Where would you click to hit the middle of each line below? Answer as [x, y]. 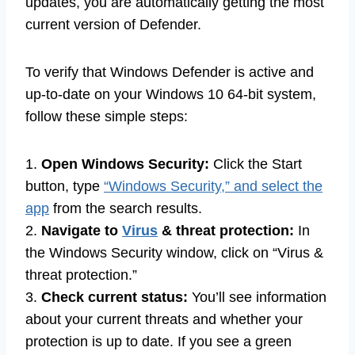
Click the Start [256, 164]
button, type [65, 187]
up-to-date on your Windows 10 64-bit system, [171, 95]
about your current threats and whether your [164, 320]
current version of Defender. [113, 25]
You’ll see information [257, 298]
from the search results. [126, 209]
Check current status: [115, 298]
